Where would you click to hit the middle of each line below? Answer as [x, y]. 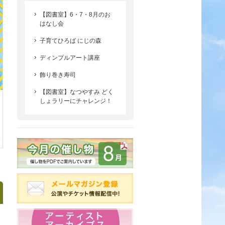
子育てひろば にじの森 [71, 41]
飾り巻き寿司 [58, 75]
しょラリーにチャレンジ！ [76, 101]
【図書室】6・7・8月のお [75, 15]
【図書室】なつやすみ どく [77, 92]
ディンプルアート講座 [70, 58]
